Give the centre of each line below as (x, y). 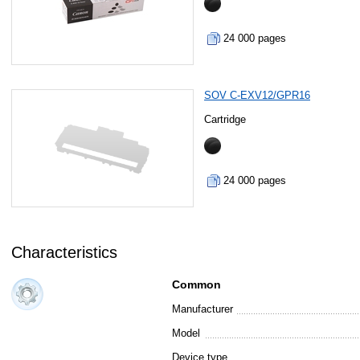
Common (196, 284)
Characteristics (64, 252)
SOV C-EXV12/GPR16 (258, 95)
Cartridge (225, 119)
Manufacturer (202, 309)
